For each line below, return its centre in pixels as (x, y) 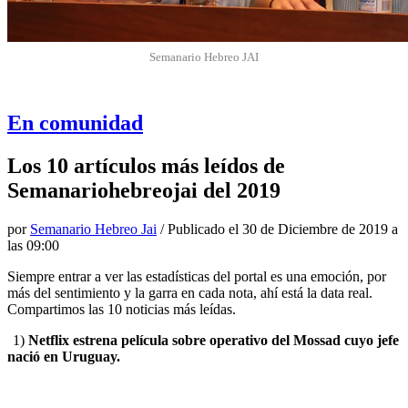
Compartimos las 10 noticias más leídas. (122, 309)
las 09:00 (33, 245)
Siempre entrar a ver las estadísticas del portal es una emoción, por (197, 276)
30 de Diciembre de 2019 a (320, 229)
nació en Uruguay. (66, 356)
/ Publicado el (199, 229)
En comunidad (75, 122)
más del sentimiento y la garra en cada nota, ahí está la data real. (190, 292)
